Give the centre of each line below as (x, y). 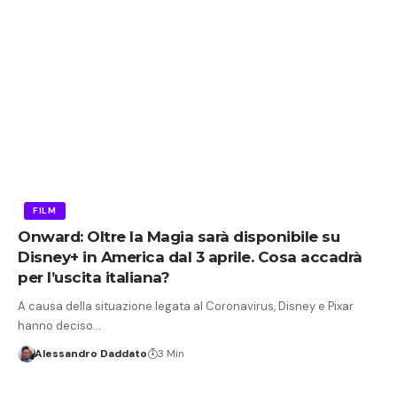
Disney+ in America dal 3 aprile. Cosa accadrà (190, 257)
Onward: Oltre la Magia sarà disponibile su (179, 237)
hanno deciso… (59, 326)
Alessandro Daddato (90, 354)
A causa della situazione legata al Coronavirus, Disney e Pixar (186, 307)
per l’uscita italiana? (93, 278)
